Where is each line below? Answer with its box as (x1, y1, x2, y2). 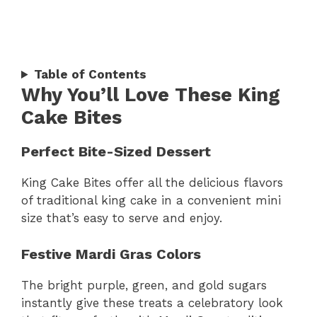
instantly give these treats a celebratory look (21, 295, 283, 310)
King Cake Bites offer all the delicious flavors (21, 175, 283, 190)
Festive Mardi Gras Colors (21, 245, 201, 263)
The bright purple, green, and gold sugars (21, 277, 267, 292)
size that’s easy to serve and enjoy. (21, 211, 222, 226)
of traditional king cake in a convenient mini (21, 193, 281, 208)
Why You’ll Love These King (21, 83, 280, 107)
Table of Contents (34, 67, 147, 82)
